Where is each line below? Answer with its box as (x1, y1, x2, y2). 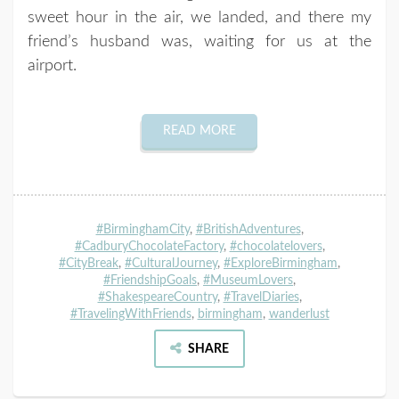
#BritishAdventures (195, 223, 301, 237)
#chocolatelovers (229, 240, 322, 254)
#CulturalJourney (125, 256, 217, 271)
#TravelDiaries (223, 290, 299, 305)
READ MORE (163, 125, 236, 138)
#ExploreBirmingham (224, 256, 338, 271)
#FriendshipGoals (103, 273, 197, 288)
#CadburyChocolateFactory (74, 240, 224, 254)
